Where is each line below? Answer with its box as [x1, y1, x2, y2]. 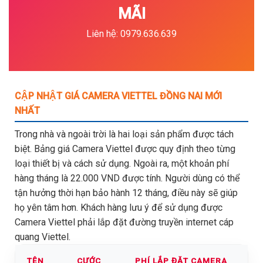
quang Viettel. [15, 231, 75, 242]
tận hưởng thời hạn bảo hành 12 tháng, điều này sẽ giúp [15, 187, 238, 198]
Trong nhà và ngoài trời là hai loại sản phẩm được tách [15, 128, 234, 140]
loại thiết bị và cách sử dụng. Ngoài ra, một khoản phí [15, 157, 229, 169]
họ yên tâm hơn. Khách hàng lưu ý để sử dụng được [15, 201, 222, 213]
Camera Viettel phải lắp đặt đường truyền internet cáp [15, 216, 234, 228]
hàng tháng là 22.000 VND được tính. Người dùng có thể [15, 172, 240, 184]
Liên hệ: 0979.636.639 [86, 28, 177, 39]
